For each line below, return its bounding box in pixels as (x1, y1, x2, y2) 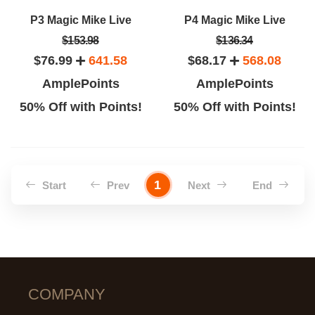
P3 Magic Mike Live (30, 14, 131, 26)
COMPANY (28, 285, 105, 303)
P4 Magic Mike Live (184, 14, 285, 26)
